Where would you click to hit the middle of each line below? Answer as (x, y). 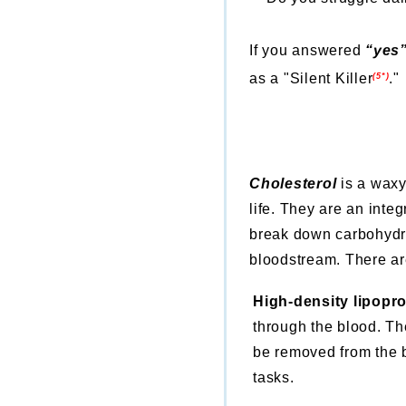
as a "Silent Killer (311, 78)
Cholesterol (293, 184)
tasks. (274, 377)
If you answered (305, 51)
